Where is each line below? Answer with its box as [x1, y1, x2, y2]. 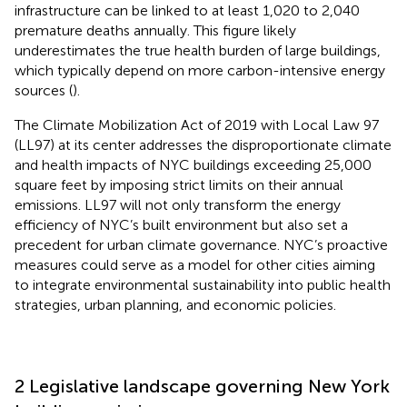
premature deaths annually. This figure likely [15, 21, 296, 39]
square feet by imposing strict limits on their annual [15, 175, 343, 194]
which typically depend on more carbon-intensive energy [15, 61, 385, 79]
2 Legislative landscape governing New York [15, 374, 390, 397]
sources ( [15, 81, 73, 99]
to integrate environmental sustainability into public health [15, 275, 391, 293]
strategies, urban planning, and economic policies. [15, 295, 336, 313]
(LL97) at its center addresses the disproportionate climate [15, 135, 392, 154]
